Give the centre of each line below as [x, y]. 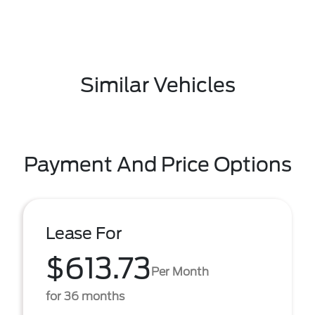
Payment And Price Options [157, 165]
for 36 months [85, 296]
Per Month [180, 271]
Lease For [84, 233]
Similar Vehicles [157, 85]
